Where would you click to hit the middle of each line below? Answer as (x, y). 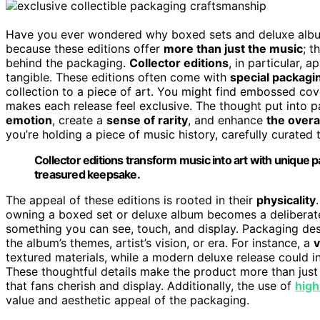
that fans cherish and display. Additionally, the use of (150, 285)
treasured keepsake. (87, 174)
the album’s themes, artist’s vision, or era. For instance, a (160, 242)
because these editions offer (85, 48)
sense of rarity (147, 120)
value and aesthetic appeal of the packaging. (127, 300)
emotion (29, 120)
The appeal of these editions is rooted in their (131, 200)
